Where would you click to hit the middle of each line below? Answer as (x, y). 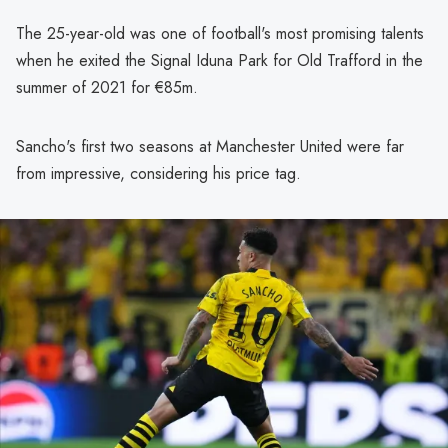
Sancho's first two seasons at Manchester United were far (210, 147)
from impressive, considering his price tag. (158, 174)
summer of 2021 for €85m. (107, 88)
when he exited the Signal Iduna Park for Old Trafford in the (219, 61)
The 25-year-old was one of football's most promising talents (220, 34)
